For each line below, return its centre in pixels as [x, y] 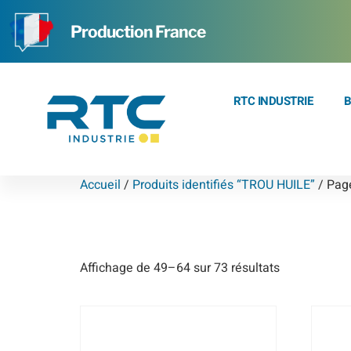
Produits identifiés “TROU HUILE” [224, 185]
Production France [138, 31]
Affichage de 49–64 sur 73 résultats [180, 268]
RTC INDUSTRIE [273, 101]
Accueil [100, 185]
